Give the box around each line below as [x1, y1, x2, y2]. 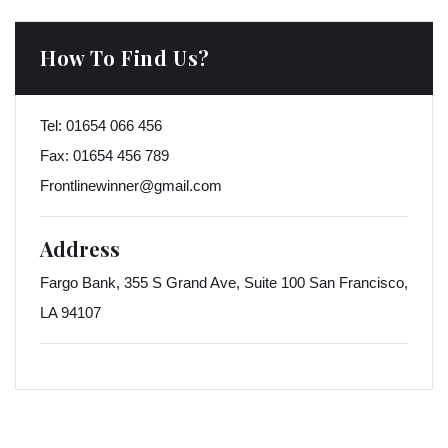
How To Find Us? [40, 44, 210, 71]
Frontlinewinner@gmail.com [40, 177, 222, 194]
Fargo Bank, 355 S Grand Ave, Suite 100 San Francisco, [40, 274, 408, 291]
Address [40, 235, 120, 262]
